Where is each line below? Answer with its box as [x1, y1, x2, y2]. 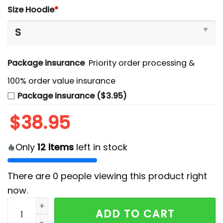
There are [7, 170, 53, 183]
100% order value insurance [7, 75, 115, 87]
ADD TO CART [95, 207, 175, 222]
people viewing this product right [58, 170, 207, 183]
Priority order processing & [89, 57, 195, 69]
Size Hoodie [7, 4, 54, 16]
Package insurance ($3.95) [17, 90, 127, 102]
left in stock [74, 141, 127, 154]
